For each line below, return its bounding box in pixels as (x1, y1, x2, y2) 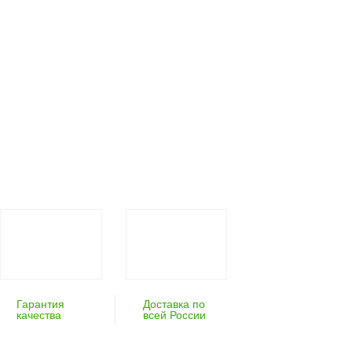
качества (16, 309, 62, 322)
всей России (142, 309, 206, 322)
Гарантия (16, 298, 65, 311)
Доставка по (142, 298, 205, 311)
